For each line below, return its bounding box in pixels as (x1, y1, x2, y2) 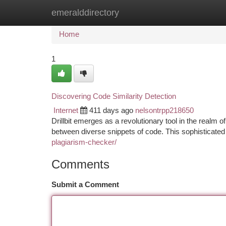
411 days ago (89, 106, 133, 115)
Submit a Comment (51, 181, 119, 189)
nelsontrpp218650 (135, 106, 194, 115)
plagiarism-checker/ (51, 138, 117, 146)
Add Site (174, 9, 202, 17)
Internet (53, 106, 78, 115)
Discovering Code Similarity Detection (51, 92, 176, 100)
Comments (51, 157, 109, 171)
